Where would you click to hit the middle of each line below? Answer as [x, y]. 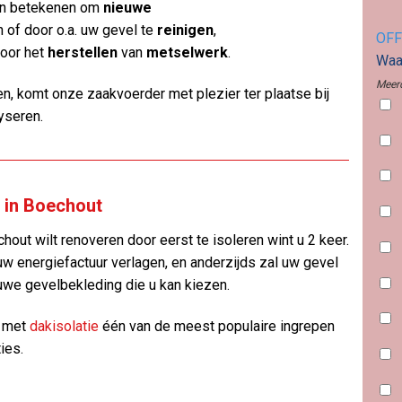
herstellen [83, 53]
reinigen [185, 31]
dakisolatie [64, 326]
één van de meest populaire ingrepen [217, 326]
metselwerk [187, 53]
